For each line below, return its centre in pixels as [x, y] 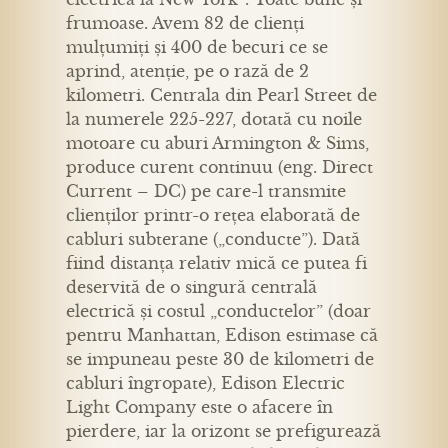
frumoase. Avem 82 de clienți [185, 22]
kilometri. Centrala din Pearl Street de [221, 94]
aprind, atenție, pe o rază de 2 [187, 70]
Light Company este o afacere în [199, 406]
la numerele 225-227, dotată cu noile [214, 118]
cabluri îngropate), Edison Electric [205, 382]
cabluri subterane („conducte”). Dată [213, 238]
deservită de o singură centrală [191, 286]
